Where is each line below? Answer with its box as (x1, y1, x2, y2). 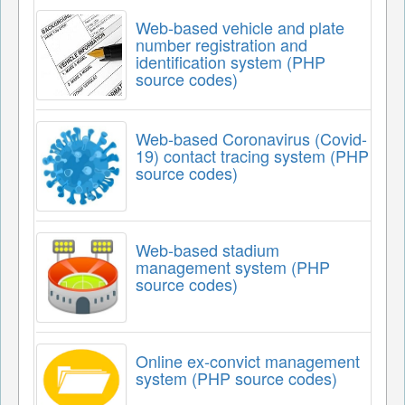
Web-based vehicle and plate (136, 14, 344, 39)
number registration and (136, 32, 307, 56)
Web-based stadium (136, 237, 279, 261)
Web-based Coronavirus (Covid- (136, 126, 367, 150)
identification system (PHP (136, 49, 325, 73)
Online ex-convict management (136, 348, 360, 372)
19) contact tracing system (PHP (136, 143, 369, 167)
